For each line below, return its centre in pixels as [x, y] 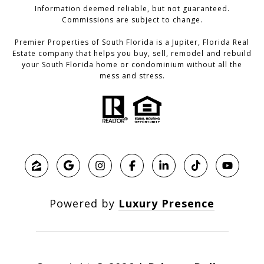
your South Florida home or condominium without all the [132, 65]
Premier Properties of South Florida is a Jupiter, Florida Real [132, 42]
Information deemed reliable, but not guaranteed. [132, 9]
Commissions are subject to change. [132, 20]
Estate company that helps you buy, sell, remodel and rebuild [132, 54]
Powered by [84, 204]
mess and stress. [132, 76]
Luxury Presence [166, 204]
